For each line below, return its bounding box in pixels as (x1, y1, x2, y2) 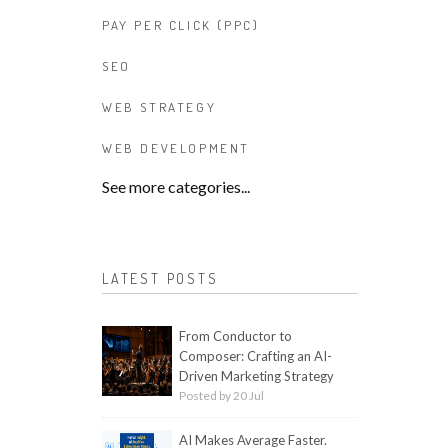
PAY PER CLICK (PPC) (102, 17, 260, 33)
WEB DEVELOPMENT (102, 140, 250, 156)
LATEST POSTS (102, 270, 219, 287)
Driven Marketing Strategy (179, 368, 334, 384)
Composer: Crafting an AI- (179, 348, 332, 364)
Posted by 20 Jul (179, 388, 264, 403)
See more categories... (102, 177, 250, 196)
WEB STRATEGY (102, 99, 217, 115)
